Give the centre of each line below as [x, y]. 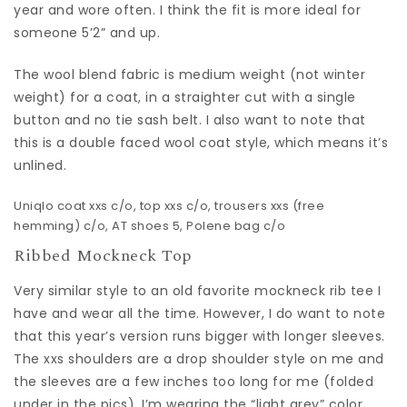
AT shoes [140, 226]
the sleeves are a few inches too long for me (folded [194, 381]
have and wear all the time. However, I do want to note [199, 313]
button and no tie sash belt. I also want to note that [190, 120]
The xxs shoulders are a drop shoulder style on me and [199, 358]
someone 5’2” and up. [87, 33]
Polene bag [223, 226]
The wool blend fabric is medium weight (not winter [189, 74]
